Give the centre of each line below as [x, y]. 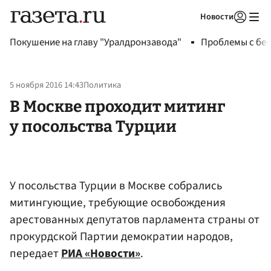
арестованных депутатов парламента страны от [135, 219]
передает [35, 253]
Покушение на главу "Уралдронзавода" [96, 42]
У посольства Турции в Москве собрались [116, 185]
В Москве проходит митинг [117, 106]
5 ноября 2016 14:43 [47, 85]
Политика [102, 85]
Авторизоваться [191, 32]
